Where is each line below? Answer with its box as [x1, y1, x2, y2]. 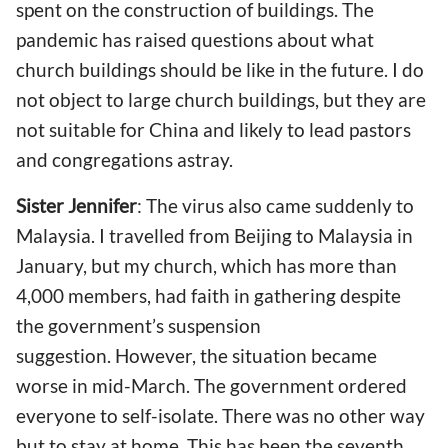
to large [106, 88, 171, 112]
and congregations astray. [16, 148, 233, 172]
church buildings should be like [16, 58, 279, 82]
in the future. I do [279, 58, 424, 82]
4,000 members [16, 283, 147, 307]
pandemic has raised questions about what [16, 28, 374, 52]
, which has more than [213, 253, 397, 277]
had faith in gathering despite [151, 283, 401, 307]
